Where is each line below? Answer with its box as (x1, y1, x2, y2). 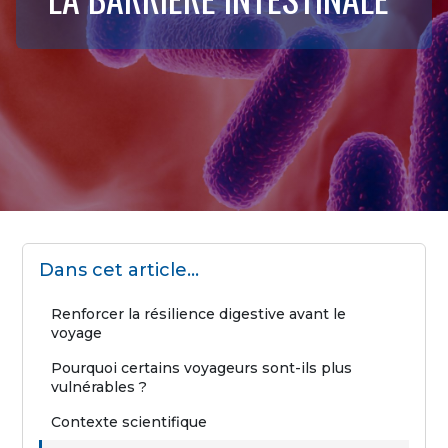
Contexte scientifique (51, 412, 208, 431)
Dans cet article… (39, 258, 200, 281)
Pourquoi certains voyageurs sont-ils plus (51, 358, 353, 377)
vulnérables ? (51, 377, 148, 396)
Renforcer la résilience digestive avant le (51, 304, 347, 323)
